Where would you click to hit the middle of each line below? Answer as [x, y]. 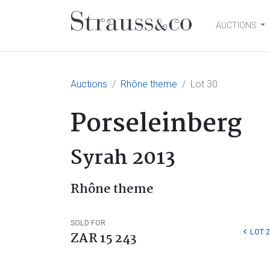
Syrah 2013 [123, 159]
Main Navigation [154, 37]
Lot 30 [204, 84]
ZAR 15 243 [104, 239]
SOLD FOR [88, 223]
